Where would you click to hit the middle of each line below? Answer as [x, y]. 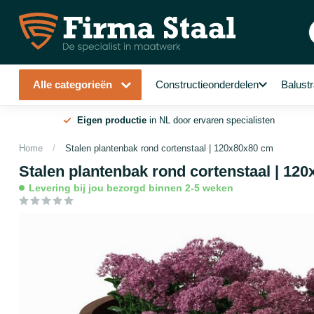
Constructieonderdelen [207, 84]
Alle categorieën [74, 84]
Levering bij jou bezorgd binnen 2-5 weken [131, 188]
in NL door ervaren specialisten [211, 120]
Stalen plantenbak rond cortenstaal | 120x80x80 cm [169, 148]
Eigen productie [112, 120]
